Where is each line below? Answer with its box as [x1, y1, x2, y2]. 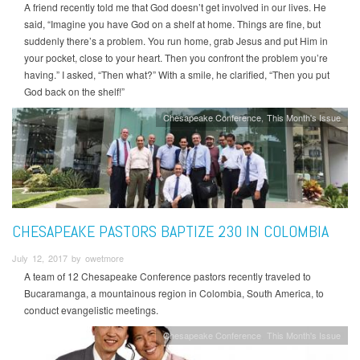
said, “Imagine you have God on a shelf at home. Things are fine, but [24, 17, 321, 31]
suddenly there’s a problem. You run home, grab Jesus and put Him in [24, 34, 328, 48]
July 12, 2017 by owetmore [12, 251, 124, 264]
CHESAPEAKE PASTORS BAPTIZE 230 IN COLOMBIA [12, 220, 329, 242]
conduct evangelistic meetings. [24, 303, 161, 317]
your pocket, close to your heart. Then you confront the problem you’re [24, 51, 328, 65]
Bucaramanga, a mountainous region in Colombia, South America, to [24, 286, 324, 301]
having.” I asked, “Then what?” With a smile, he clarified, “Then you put [24, 67, 329, 82]
